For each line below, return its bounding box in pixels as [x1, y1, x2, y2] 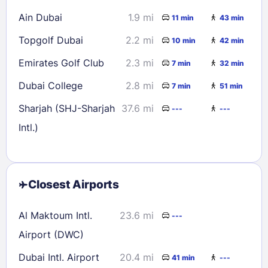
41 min [172, 252, 195, 262]
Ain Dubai [19, 11, 62, 24]
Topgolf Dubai [19, 34, 83, 47]
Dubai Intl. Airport [19, 251, 99, 264]
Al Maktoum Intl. [19, 209, 92, 222]
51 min [220, 81, 243, 90]
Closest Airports [28, 178, 119, 192]
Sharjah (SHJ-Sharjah [19, 102, 115, 115]
